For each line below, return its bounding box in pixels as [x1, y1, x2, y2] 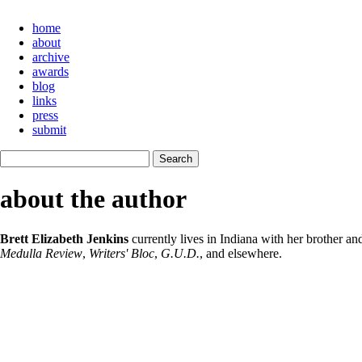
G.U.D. [161, 246, 200, 260]
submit [32, 123, 66, 137]
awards [32, 65, 69, 78]
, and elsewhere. [200, 246, 282, 260]
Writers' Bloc [89, 246, 154, 260]
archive [32, 50, 69, 64]
